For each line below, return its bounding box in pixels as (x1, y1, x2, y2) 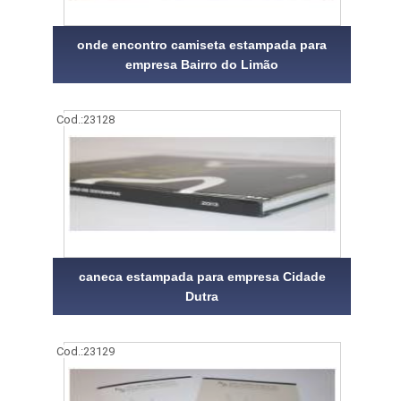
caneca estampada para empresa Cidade (78, 269, 326, 284)
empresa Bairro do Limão (125, 56, 279, 72)
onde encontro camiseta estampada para (77, 37, 328, 52)
